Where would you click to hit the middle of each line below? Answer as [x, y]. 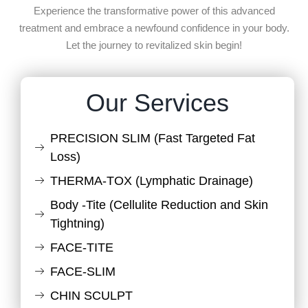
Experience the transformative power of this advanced [154, 10]
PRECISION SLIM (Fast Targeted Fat [152, 139]
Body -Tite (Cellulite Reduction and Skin [159, 205]
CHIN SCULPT [91, 296]
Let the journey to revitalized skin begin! [154, 45]
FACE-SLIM [82, 272]
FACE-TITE [81, 248]
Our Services [157, 103]
